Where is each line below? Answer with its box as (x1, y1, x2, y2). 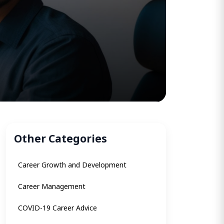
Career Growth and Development (18, 160, 126, 170)
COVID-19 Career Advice (18, 203, 97, 213)
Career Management (18, 181, 85, 191)
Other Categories (14, 131, 107, 146)
